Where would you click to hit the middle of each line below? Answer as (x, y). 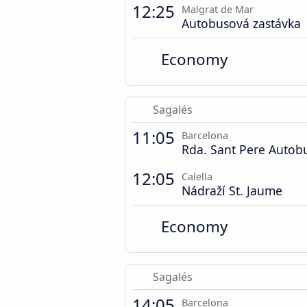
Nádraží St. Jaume (232, 190)
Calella (197, 176)
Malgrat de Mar (218, 9)
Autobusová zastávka (241, 23)
